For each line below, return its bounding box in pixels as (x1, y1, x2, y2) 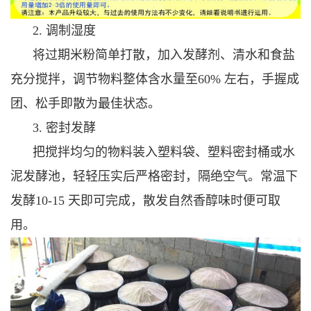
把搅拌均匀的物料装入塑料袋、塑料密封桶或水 (33, 144, 295, 159)
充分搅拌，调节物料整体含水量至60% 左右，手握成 (10, 72, 299, 86)
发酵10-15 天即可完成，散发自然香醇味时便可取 (10, 193, 280, 208)
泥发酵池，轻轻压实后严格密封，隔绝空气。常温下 (10, 169, 298, 183)
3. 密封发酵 (33, 120, 96, 135)
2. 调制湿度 (33, 23, 96, 37)
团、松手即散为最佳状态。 (10, 96, 160, 110)
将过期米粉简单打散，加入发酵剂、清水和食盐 (33, 47, 295, 62)
